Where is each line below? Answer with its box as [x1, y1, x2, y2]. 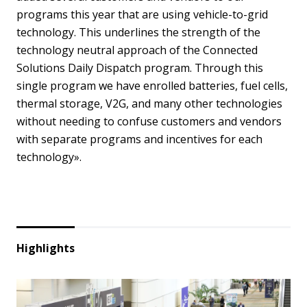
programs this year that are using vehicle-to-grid [16, 7, 268, 22]
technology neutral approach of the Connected [16, 42, 258, 58]
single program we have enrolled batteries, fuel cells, [16, 78, 288, 93]
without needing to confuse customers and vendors [16, 114, 282, 129]
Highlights [16, 241, 75, 256]
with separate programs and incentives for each [16, 132, 262, 147]
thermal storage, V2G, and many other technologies [16, 96, 282, 111]
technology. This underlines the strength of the [16, 25, 260, 40]
